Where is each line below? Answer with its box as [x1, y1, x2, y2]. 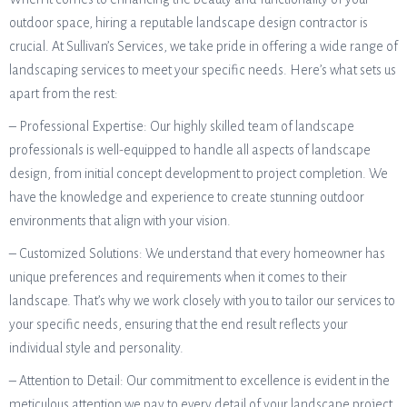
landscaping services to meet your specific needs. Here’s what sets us [9, 63, 396, 77]
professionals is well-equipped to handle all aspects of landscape [9, 143, 371, 157]
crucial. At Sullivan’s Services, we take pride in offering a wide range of [9, 39, 398, 54]
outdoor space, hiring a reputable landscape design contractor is [9, 15, 368, 30]
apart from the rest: [9, 86, 118, 101]
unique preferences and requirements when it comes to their [9, 270, 347, 284]
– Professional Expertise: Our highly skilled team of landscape [9, 119, 354, 134]
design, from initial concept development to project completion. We [9, 166, 388, 181]
